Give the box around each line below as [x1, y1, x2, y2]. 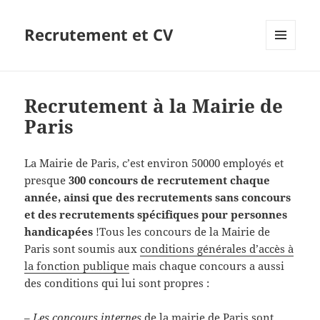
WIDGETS [266, 74, 306, 86]
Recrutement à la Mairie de [24, 93, 284, 119]
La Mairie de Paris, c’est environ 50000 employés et [24, 156, 284, 171]
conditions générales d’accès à [140, 241, 294, 256]
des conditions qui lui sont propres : [24, 276, 210, 291]
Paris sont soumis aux [24, 241, 141, 256]
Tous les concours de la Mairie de [99, 224, 271, 239]
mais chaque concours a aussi [129, 259, 285, 274]
